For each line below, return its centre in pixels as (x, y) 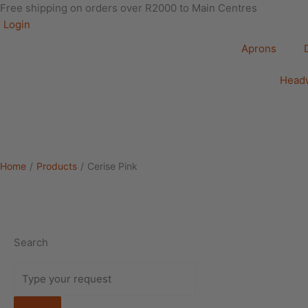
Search (31, 242)
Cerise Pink (112, 166)
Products (57, 166)
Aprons (259, 48)
